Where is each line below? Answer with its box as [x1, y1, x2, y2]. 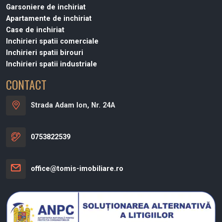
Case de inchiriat [6, 25, 64, 34]
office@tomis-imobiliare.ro [31, 165, 123, 173]
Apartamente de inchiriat [6, 14, 92, 23]
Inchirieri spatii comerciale [6, 37, 99, 46]
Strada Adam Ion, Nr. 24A [31, 101, 115, 110]
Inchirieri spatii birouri [6, 48, 83, 57]
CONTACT [6, 75, 47, 93]
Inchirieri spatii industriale [6, 59, 97, 68]
